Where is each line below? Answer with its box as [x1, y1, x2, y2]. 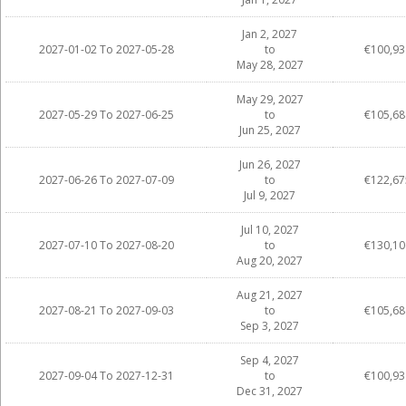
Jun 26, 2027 [238, 157, 301, 172]
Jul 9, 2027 [244, 188, 295, 203]
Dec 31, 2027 [237, 383, 303, 399]
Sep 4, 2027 [240, 353, 299, 368]
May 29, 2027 [236, 92, 304, 107]
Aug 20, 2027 [237, 253, 303, 268]
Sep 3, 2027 [240, 318, 299, 333]
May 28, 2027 [236, 57, 304, 72]
